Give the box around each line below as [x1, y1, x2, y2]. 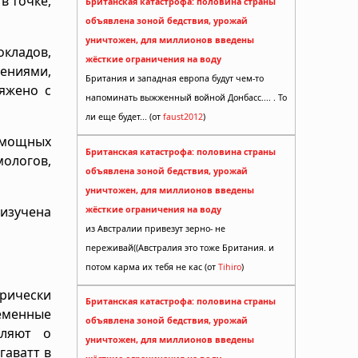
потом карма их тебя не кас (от [86, 261, 218, 272]
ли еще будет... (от [86, 111, 163, 123]
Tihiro [218, 261, 241, 272]
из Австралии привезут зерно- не [86, 222, 225, 234]
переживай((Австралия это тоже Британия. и [86, 241, 274, 253]
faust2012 [163, 111, 203, 123]
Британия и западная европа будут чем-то [86, 73, 264, 85]
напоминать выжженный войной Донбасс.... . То [86, 92, 287, 104]
